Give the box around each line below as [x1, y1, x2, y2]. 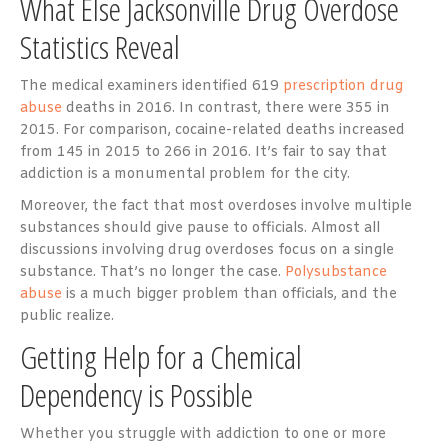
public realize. [20, 306, 114, 326]
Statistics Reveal [20, 24, 180, 68]
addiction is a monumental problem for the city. [20, 164, 350, 184]
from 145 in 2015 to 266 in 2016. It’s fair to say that [20, 142, 387, 162]
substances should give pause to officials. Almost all [20, 218, 380, 238]
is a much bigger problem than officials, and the [62, 284, 397, 304]
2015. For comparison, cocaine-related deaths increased [20, 120, 405, 140]
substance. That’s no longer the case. [20, 262, 285, 282]
